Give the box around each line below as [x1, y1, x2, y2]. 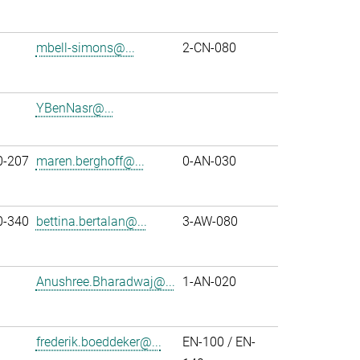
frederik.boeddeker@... [35, 334, 162, 350]
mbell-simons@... [35, 39, 135, 55]
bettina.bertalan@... [35, 214, 147, 230]
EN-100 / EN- [182, 334, 256, 350]
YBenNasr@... [35, 100, 114, 116]
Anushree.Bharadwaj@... [35, 274, 175, 290]
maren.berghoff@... [35, 153, 145, 170]
